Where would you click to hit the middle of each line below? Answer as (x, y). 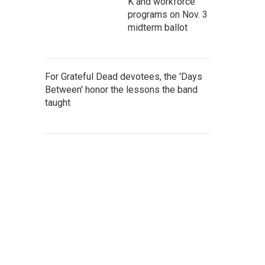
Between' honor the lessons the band (121, 90)
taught (58, 103)
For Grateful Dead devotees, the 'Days (124, 77)
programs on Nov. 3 (168, 14)
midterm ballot (158, 28)
